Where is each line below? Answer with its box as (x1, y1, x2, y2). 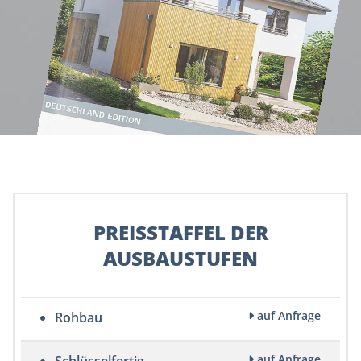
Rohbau (52, 309, 102, 327)
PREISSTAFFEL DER (93, 219, 268, 247)
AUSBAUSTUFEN (103, 245, 258, 272)
